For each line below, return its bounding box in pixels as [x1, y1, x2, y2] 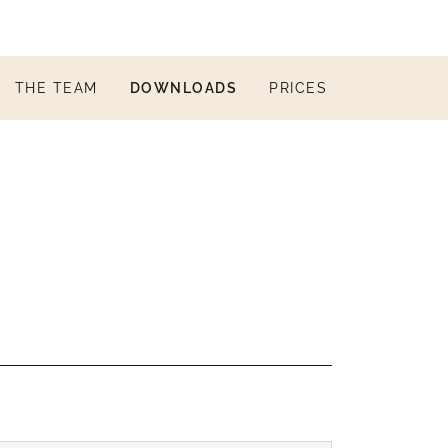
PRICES [269, 80, 328, 96]
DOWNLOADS [129, 80, 238, 96]
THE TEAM [14, 80, 98, 96]
